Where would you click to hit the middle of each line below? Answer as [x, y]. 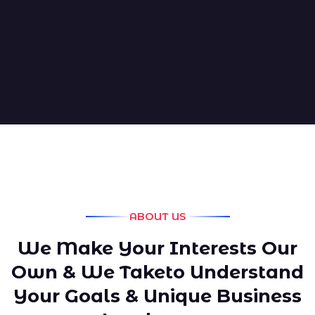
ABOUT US [157, 216]
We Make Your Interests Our [157, 248]
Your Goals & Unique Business [157, 296]
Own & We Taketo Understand [157, 272]
